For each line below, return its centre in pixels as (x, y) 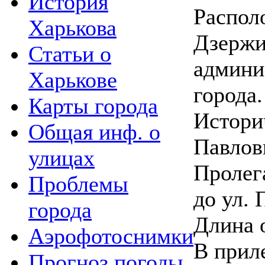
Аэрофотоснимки (111, 236)
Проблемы (78, 184)
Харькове (73, 80)
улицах (62, 158)
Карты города (93, 106)
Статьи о (70, 54)
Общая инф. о (94, 132)
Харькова (72, 28)
